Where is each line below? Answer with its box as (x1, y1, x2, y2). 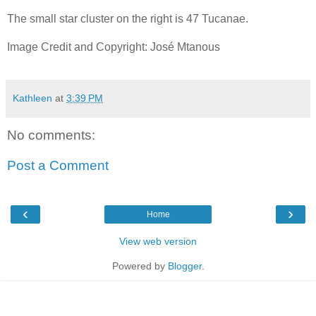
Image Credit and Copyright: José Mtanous (7, 40, 220, 53)
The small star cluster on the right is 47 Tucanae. (7, 12, 248, 25)
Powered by (111, 260, 168, 272)
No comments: (7, 127, 95, 142)
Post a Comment (7, 158, 109, 174)
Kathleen (13, 92, 52, 104)
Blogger (167, 260, 202, 272)
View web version (119, 235, 197, 247)
